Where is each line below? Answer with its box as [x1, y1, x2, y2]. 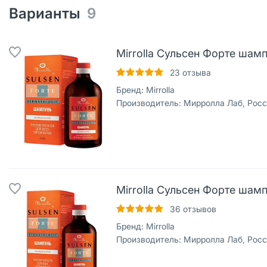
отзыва [180, 67, 211, 77]
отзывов [181, 204, 216, 214]
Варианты [9, 5, 87, 22]
